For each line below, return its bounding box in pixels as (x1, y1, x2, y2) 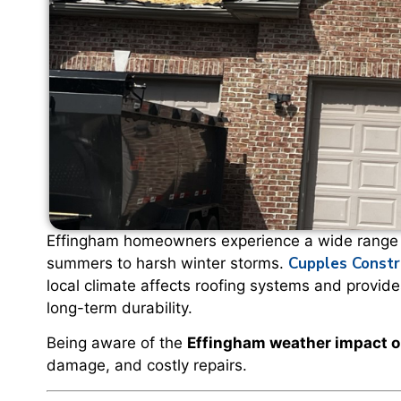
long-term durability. (47, 299, 192, 317)
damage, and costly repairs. (47, 356, 247, 375)
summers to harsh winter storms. (47, 254, 288, 272)
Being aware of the (47, 334, 187, 353)
